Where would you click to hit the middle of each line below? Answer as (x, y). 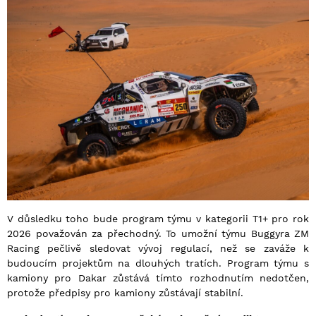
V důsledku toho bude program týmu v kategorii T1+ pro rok (158, 219)
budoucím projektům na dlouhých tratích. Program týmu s (158, 263)
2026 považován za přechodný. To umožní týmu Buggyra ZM (158, 234)
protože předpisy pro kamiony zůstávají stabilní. (125, 293)
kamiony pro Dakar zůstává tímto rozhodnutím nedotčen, (158, 278)
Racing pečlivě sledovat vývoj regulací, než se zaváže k (158, 249)
